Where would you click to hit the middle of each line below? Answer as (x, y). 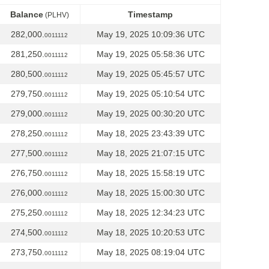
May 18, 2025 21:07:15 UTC (150, 153)
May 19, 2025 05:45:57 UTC (150, 74)
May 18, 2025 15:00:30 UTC (150, 193)
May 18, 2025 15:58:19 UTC (150, 173)
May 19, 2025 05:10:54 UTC (150, 94)
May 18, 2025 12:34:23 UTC (150, 213)
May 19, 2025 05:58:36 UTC (150, 54)
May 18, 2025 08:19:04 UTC (150, 252)
